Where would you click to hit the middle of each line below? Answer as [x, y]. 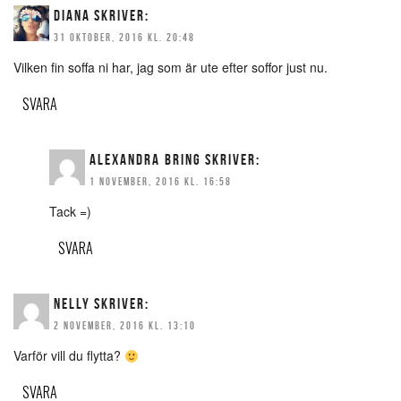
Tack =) [70, 212]
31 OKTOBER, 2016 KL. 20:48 [124, 38]
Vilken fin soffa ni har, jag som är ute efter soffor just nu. [171, 68]
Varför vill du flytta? [69, 356]
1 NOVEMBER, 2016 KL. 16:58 [161, 182]
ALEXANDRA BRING [145, 160]
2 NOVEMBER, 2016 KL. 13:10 [125, 326]
